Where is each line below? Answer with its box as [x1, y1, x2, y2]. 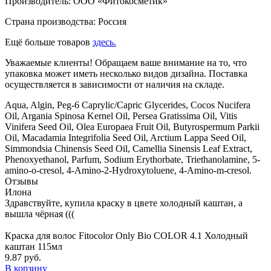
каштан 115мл [5, 241, 62, 252]
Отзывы [5, 175, 38, 186]
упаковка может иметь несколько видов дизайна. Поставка [5, 68, 247, 79]
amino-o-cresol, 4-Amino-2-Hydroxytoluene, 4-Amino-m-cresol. [5, 165, 252, 175]
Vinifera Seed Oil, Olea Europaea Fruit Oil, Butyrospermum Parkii [5, 121, 260, 132]
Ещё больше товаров [5, 36, 93, 47]
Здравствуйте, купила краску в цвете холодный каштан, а [5, 197, 243, 208]
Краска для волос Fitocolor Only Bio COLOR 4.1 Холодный [5, 230, 248, 241]
